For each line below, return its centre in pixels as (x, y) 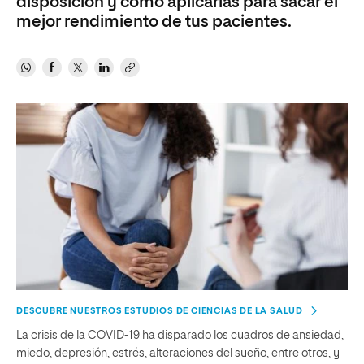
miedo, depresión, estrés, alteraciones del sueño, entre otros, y (178, 353)
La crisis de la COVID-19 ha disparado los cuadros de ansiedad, (180, 335)
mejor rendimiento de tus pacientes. (154, 22)
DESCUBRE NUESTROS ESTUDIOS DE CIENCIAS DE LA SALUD (160, 310)
